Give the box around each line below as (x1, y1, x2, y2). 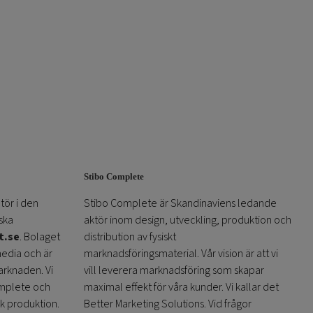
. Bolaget (20, 229, 60, 245)
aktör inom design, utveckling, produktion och (83, 212, 291, 228)
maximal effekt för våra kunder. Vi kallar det (83, 279, 279, 296)
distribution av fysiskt (83, 229, 176, 245)
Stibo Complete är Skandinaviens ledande (83, 196, 277, 212)
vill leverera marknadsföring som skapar (83, 263, 264, 279)
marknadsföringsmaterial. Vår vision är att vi (83, 246, 278, 262)
